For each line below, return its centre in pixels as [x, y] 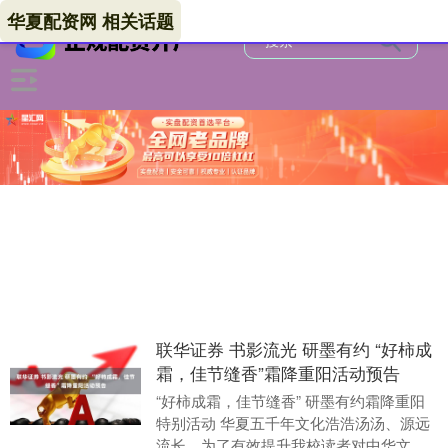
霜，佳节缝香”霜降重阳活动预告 [277, 373]
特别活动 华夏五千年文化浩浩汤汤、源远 [292, 423]
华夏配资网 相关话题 [90, 21]
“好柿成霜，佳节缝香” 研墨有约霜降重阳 [290, 401]
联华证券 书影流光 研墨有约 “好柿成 [293, 349]
